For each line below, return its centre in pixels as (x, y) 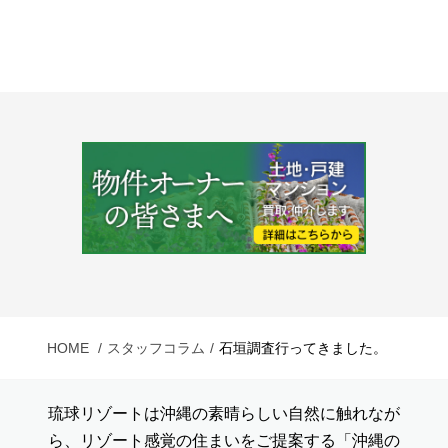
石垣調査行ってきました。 (302, 347)
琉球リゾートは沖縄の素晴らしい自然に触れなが (224, 413)
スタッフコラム (155, 347)
